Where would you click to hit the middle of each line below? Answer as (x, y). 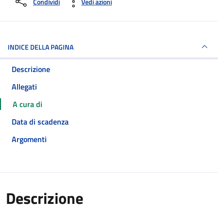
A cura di (27, 104)
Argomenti (29, 139)
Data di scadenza (40, 122)
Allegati (24, 87)
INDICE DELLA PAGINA (41, 47)
